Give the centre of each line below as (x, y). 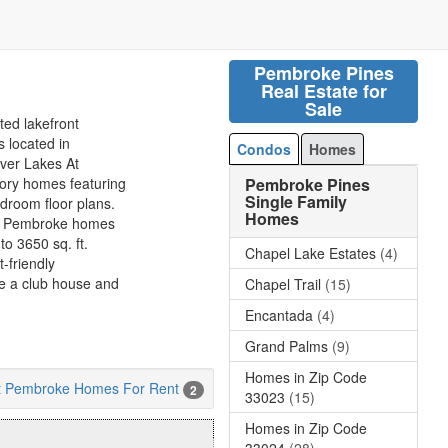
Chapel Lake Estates (310, 252)
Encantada (279, 314)
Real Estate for (323, 90)
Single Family (296, 201)
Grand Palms (286, 345)
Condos (264, 148)
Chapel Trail (283, 283)
